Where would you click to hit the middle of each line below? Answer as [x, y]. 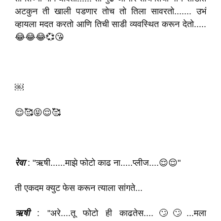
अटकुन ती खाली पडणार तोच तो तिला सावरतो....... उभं [110, 11]
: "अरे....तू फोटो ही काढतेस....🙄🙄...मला [118, 213]
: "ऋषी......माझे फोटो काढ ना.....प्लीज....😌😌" [103, 163]
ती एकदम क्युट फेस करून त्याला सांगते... [79, 188]
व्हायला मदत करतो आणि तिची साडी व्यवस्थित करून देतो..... [110, 24]
